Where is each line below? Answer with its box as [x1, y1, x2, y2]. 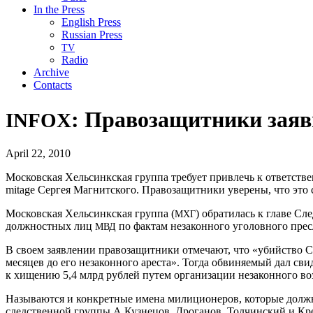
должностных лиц [6, 220, 95, 233]
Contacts [34, 79, 72, 92]
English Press [61, 16, 121, 29]
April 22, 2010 [6, 147, 71, 160]
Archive [34, 66, 69, 79]
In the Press [34, 3, 85, 16]
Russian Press [61, 29, 122, 41]
